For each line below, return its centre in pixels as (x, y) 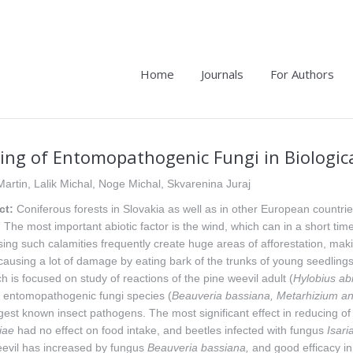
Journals (222, 74)
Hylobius (314, 278)
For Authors (302, 74)
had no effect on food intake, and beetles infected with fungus (171, 330)
